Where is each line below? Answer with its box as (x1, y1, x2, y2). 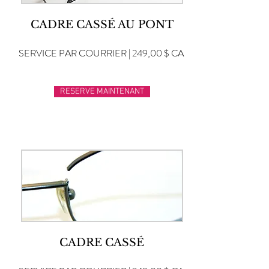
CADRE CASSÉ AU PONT (30, 18, 174, 31)
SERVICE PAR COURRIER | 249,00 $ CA (19, 46, 184, 60)
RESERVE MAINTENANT (60, 86, 144, 97)
